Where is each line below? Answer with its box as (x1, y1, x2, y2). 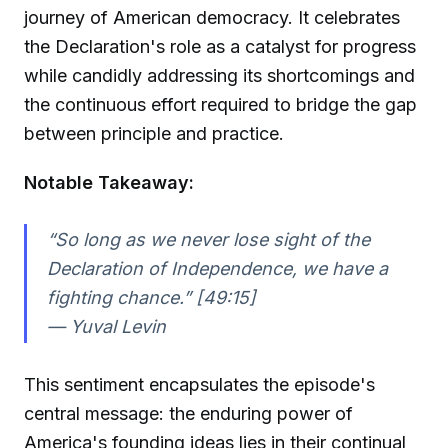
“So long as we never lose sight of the (46, 229, 370, 251)
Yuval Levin (69, 316, 166, 338)
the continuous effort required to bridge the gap (24, 93, 417, 115)
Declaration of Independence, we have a (46, 258, 388, 280)
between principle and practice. (24, 122, 284, 144)
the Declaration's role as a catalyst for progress (24, 35, 416, 57)
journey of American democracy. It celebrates (24, 6, 400, 28)
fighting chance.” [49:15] (46, 287, 256, 309)
